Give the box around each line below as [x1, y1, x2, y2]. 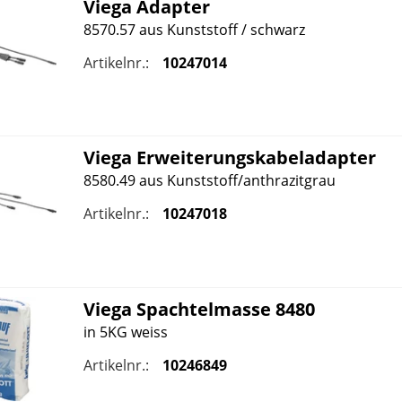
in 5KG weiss [83, 321, 168, 342]
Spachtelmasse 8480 [131, 296, 315, 321]
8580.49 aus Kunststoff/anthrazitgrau [83, 170, 336, 191]
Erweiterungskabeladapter [131, 145, 376, 170]
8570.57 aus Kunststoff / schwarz [83, 20, 305, 40]
